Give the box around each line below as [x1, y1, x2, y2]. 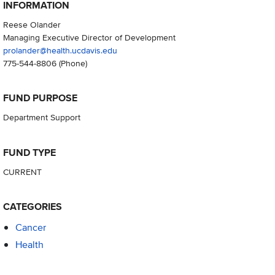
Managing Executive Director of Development [2, 31, 176, 44]
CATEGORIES [2, 199, 62, 214]
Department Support [2, 110, 80, 124]
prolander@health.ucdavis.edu [2, 44, 117, 57]
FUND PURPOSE [2, 91, 77, 106]
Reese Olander [2, 18, 61, 31]
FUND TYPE [2, 145, 56, 160]
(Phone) [58, 56, 87, 70]
